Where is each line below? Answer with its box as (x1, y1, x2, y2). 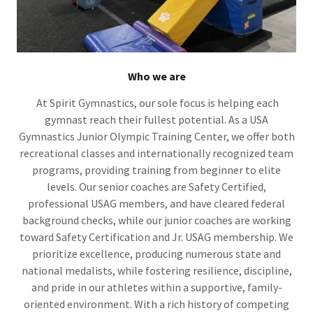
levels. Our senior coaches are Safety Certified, (47, 179, 266, 194)
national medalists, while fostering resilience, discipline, (21, 263, 292, 277)
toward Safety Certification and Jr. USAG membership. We (20, 229, 293, 244)
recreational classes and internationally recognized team (20, 145, 293, 160)
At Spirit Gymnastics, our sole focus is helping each (34, 95, 279, 110)
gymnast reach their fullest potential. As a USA (45, 112, 268, 126)
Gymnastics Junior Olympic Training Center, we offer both (18, 129, 295, 143)
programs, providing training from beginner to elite (32, 162, 281, 177)
